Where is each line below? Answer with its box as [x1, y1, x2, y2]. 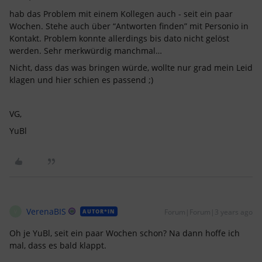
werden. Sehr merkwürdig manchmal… [9, 45, 162, 56]
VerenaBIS [26, 206, 66, 217]
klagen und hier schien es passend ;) [9, 74, 153, 85]
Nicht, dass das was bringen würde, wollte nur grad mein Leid [9, 62, 253, 73]
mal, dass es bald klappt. [9, 240, 106, 251]
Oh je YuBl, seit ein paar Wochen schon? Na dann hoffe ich [9, 227, 240, 239]
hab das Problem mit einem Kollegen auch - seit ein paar [9, 8, 233, 19]
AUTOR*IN [82, 208, 115, 215]
